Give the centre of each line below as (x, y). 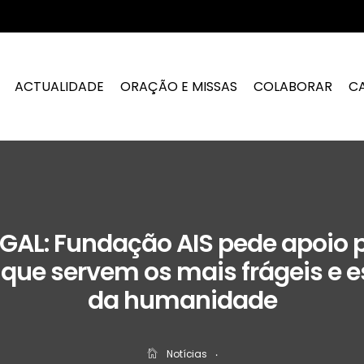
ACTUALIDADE (60, 86)
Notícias (187, 354)
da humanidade (182, 301)
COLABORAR (293, 86)
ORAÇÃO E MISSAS (179, 86)
